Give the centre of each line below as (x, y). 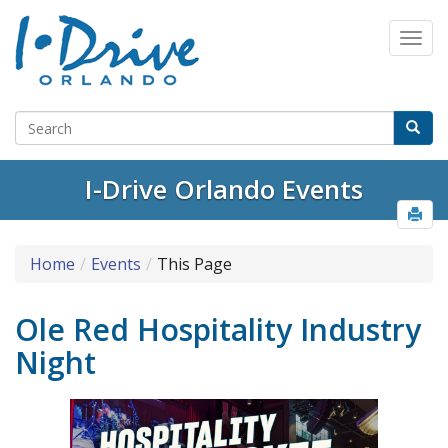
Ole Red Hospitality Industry (218, 330)
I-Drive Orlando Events (224, 189)
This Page (194, 264)
